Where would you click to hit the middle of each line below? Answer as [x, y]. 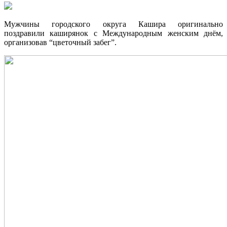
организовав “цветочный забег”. [60, 42]
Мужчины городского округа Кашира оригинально [113, 24]
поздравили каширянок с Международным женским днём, [113, 33]
